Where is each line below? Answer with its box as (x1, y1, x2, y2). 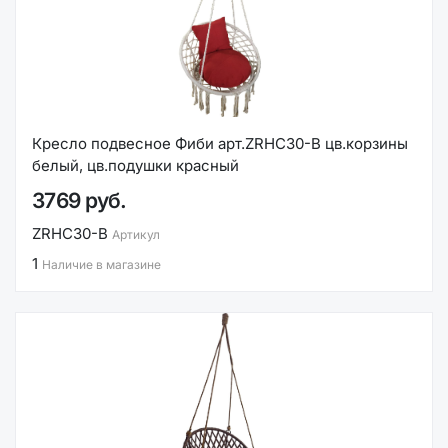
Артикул (112, 227, 160, 243)
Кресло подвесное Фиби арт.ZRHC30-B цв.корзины (32, 134, 408, 154)
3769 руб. (32, 187, 127, 213)
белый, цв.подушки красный (32, 156, 239, 176)
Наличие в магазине (42, 256, 161, 272)
